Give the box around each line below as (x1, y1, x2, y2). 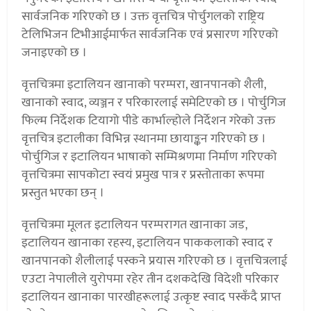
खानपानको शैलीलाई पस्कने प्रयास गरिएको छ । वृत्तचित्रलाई (22, 251, 288, 272)
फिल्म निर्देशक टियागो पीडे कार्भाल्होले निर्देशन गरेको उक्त (22, 110, 276, 132)
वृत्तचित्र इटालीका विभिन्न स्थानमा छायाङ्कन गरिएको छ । (22, 128, 267, 150)
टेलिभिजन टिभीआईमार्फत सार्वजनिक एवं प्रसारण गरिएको (22, 24, 279, 46)
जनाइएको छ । (22, 42, 87, 64)
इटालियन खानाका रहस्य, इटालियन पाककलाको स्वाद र (22, 233, 274, 254)
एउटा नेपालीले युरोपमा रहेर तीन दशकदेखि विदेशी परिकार (22, 269, 280, 290)
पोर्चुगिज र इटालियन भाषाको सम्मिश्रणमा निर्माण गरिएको (22, 146, 278, 168)
